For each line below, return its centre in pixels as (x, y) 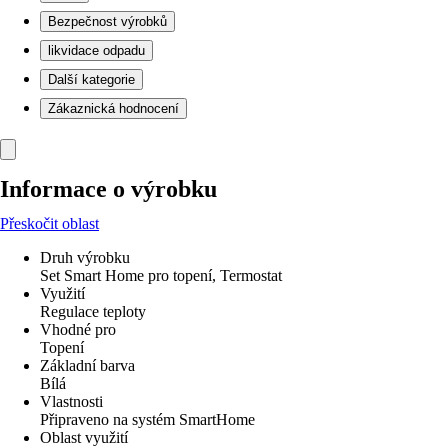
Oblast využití (84, 437)
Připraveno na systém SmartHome (147, 419)
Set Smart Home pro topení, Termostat (161, 275)
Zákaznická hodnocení (113, 108)
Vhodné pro (78, 329)
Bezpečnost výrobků (107, 21)
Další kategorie (91, 79)
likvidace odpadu (96, 50)
